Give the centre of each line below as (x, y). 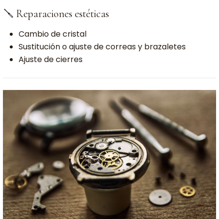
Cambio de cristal (53, 34)
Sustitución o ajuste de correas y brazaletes (102, 46)
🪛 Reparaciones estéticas (56, 13)
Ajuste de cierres (51, 59)
